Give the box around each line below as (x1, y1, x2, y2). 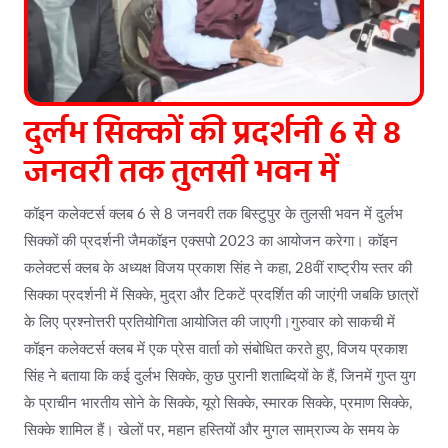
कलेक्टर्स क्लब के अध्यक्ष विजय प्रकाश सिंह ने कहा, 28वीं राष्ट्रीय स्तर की (24, 261, 412, 276)
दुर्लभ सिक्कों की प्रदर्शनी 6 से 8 (24, 111, 401, 157)
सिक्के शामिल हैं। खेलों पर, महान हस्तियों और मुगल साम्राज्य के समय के (24, 423, 399, 438)
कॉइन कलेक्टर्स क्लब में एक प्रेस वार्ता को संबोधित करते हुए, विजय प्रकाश (24, 342, 408, 357)
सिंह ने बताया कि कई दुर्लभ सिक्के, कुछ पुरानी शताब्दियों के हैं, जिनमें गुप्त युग (24, 369, 416, 384)
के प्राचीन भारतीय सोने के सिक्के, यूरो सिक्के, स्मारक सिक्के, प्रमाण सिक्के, (24, 396, 412, 411)
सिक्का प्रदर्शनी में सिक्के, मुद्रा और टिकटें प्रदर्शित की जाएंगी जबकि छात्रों (24, 288, 418, 303)
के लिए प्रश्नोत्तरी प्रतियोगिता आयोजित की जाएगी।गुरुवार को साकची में (24, 315, 395, 330)
